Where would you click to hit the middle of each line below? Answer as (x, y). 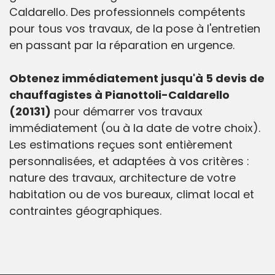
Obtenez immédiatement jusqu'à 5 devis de (137, 79)
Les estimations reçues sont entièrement (121, 145)
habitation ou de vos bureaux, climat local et (132, 195)
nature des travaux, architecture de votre (122, 178)
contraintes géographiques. (85, 211)
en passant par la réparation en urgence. (122, 45)
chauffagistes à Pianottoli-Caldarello (119, 95)
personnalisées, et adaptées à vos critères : (129, 161)
